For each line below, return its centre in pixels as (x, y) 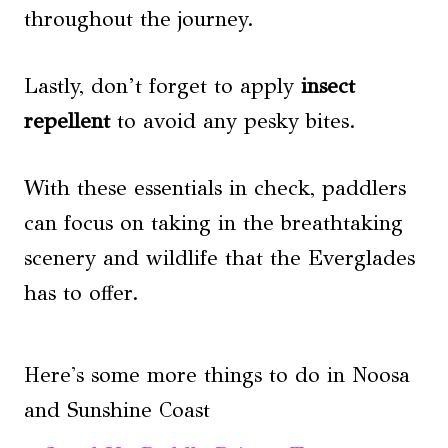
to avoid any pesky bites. (233, 120)
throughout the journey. (139, 18)
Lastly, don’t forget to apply (162, 85)
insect (328, 85)
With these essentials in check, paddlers (215, 187)
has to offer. (81, 292)
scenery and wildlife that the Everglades (219, 257)
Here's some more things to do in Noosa (217, 374)
